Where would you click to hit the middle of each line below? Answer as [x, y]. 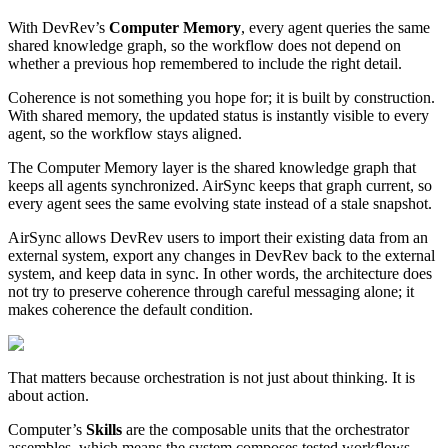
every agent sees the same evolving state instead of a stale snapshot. [220, 203]
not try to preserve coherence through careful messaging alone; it [211, 291]
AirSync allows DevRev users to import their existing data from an [218, 237]
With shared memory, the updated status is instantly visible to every [218, 115]
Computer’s [47, 429]
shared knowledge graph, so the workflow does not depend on [204, 45]
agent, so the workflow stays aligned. [125, 133]
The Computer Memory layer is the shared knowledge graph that [212, 167]
